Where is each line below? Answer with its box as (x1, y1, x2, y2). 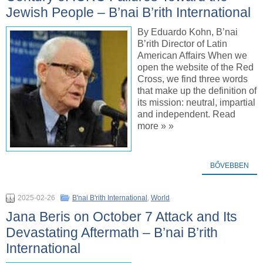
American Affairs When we (137, 50, 247, 60)
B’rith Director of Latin (137, 38, 227, 49)
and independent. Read (137, 109, 235, 119)
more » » (137, 120, 174, 131)
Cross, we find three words (137, 73, 248, 84)
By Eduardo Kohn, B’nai (137, 26, 238, 37)
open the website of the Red (137, 62, 254, 72)
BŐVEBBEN (210, 161, 249, 170)
